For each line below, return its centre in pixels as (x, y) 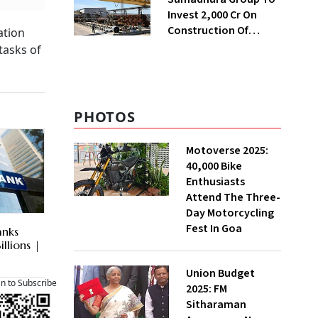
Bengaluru (193, 62)
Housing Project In (213, 46)
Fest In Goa (214, 229)
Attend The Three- (233, 197)
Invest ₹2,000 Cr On (212, 15)
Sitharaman (216, 305)
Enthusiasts (215, 182)
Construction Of (208, 31)
